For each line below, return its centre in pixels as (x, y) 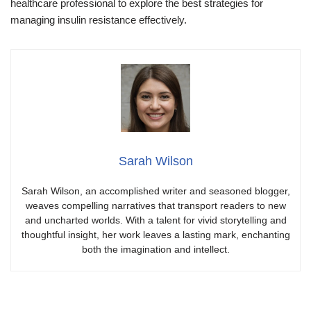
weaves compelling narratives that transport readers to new (155, 205)
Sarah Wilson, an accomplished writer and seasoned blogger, (155, 191)
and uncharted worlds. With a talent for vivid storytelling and (155, 220)
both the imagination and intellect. (155, 249)
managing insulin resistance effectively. (99, 19)
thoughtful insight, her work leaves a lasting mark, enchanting (155, 234)
